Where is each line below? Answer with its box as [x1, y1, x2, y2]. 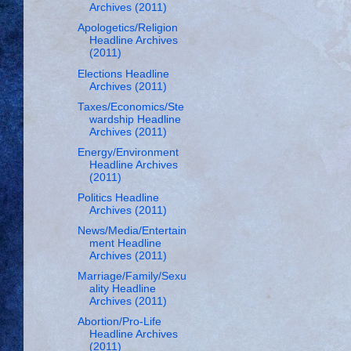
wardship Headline [89, 113, 181, 125]
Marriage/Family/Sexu [77, 270, 186, 283]
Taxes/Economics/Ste [77, 100, 184, 113]
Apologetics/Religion [77, 22, 178, 34]
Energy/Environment [77, 146, 179, 158]
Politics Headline [77, 191, 159, 204]
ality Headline [89, 283, 156, 295]
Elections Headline [77, 67, 169, 80]
